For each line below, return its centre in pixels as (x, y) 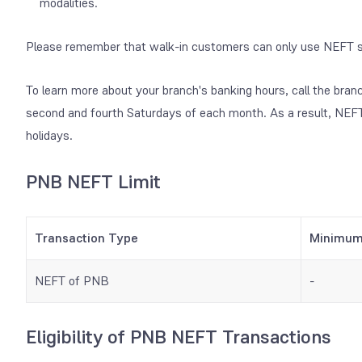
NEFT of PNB (72, 280)
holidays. (49, 135)
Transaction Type (86, 238)
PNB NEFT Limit (93, 181)
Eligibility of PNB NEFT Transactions (179, 337)
